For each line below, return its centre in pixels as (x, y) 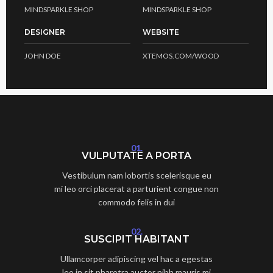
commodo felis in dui (136, 202)
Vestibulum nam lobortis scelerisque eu (136, 175)
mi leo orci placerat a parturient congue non (136, 189)
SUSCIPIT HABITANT (136, 239)
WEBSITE (161, 32)
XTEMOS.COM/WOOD (181, 56)
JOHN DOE (43, 56)
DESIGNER (45, 32)
